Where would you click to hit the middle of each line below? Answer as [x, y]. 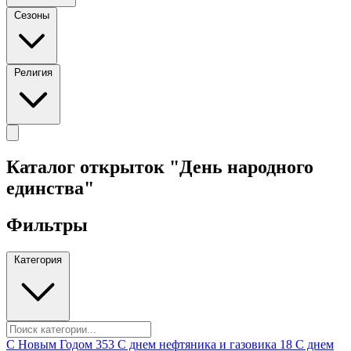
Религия [33, 72]
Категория [38, 259]
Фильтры [47, 224]
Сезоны [32, 15]
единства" [50, 188]
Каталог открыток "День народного [160, 166]
